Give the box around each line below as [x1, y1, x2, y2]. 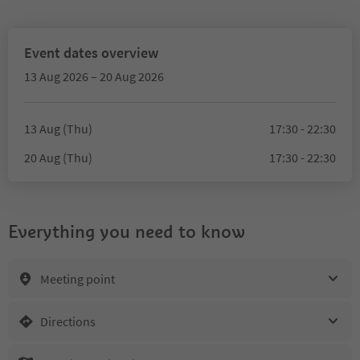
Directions [40, 313, 96, 329]
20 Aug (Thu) [24, 149, 92, 166]
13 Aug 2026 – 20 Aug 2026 [24, 68, 164, 84]
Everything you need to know [8, 220, 245, 243]
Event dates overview [24, 43, 158, 62]
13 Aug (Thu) [24, 121, 92, 137]
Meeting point [40, 270, 115, 287]
